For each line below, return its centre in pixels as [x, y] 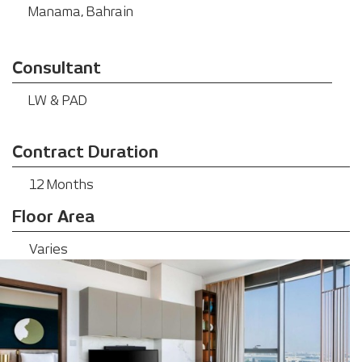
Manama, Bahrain [80, 12]
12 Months [61, 185]
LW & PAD [57, 101]
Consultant [57, 68]
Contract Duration [85, 152]
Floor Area [53, 217]
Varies [48, 249]
